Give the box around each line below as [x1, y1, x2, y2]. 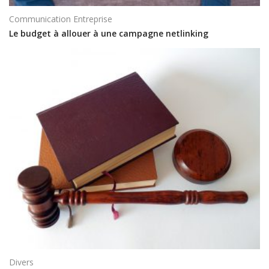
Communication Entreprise [9, 13, 112, 25]
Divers [9, 256, 34, 268]
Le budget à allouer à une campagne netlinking [9, 28, 208, 40]
